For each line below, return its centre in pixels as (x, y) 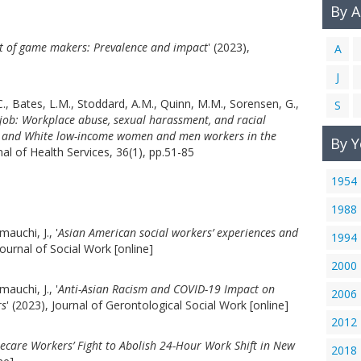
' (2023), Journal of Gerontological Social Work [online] (147, 305)
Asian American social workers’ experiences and (178, 232)
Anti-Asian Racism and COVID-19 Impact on (166, 289)
